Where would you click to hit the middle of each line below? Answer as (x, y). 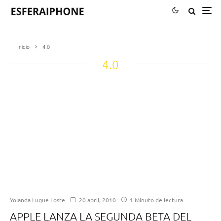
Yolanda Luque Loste (37, 200)
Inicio (23, 47)
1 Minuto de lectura (156, 200)
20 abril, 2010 (97, 200)
